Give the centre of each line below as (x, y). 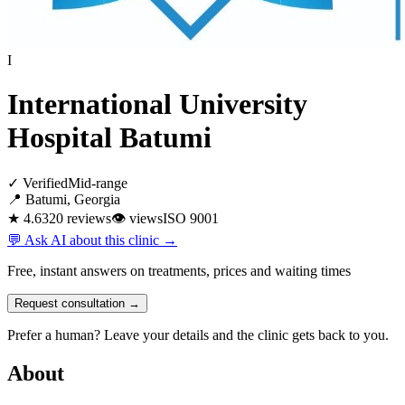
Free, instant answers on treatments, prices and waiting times (179, 270)
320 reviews (76, 218)
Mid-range (98, 183)
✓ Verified (38, 183)
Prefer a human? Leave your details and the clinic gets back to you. (198, 334)
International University (157, 104)
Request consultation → (77, 303)
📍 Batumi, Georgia (64, 199)
